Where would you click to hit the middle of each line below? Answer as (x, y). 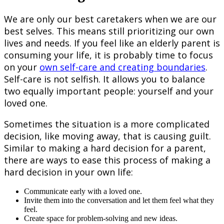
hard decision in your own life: (68, 172)
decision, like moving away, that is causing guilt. (107, 136)
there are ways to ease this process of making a (107, 160)
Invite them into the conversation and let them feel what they (119, 200)
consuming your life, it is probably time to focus (108, 55)
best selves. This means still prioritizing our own (109, 31)
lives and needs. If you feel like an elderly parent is (112, 43)
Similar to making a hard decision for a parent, (105, 148)
